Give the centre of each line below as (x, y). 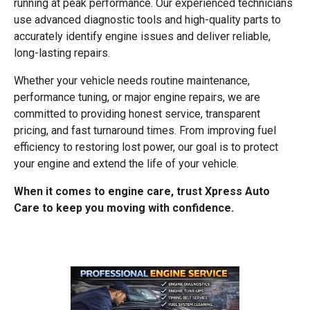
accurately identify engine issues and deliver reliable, (142, 36)
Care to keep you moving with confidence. (124, 208)
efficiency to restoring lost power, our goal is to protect (146, 147)
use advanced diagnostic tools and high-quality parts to (147, 19)
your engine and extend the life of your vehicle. (126, 163)
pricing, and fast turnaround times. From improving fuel (145, 130)
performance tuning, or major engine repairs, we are (137, 97)
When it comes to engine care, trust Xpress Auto (142, 191)
